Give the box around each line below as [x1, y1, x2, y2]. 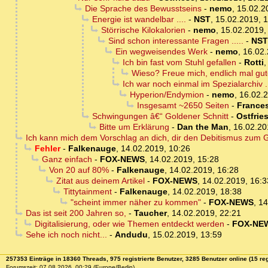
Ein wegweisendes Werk [115, 47, 208, 57]
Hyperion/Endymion [129, 90, 204, 100]
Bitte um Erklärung [99, 122, 169, 132]
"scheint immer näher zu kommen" [70, 197, 201, 208]
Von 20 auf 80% [48, 165, 109, 175]
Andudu [114, 230, 148, 240]
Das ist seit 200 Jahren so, [25, 208, 126, 218]
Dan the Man [176, 122, 229, 132]
